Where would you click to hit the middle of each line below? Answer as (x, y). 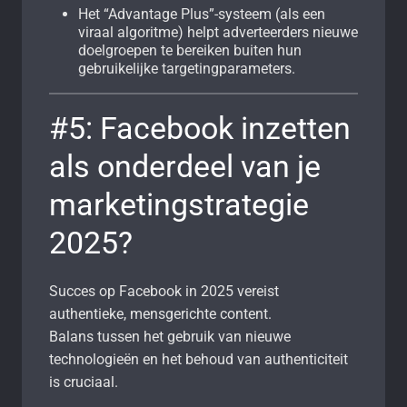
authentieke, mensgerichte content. (160, 314)
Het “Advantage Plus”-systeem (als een (202, 15)
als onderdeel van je (185, 167)
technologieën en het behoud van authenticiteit (199, 360)
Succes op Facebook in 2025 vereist (164, 292)
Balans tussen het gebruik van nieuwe (170, 337)
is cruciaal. (84, 382)
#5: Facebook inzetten (200, 129)
